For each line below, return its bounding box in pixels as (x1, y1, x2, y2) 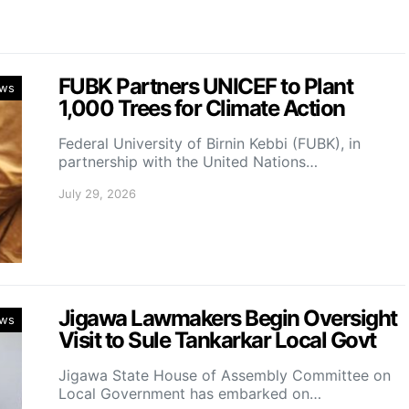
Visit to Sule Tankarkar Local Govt (58, 327, 376, 354)
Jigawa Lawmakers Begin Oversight (58, 305, 397, 332)
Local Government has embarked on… (58, 384, 321, 404)
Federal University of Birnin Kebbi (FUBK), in (58, 134, 361, 153)
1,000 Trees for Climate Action (58, 95, 345, 122)
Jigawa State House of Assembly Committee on (58, 366, 391, 385)
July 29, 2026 (58, 186, 136, 202)
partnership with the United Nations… (58, 152, 318, 172)
